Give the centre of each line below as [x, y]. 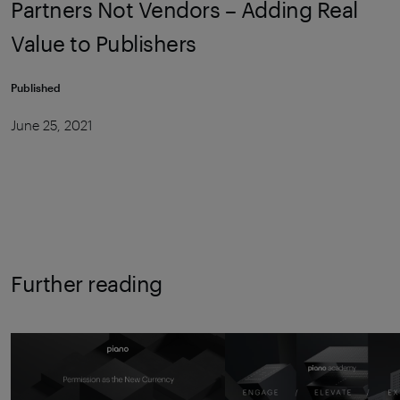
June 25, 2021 [52, 125]
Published [36, 87]
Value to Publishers [104, 43]
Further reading [87, 284]
